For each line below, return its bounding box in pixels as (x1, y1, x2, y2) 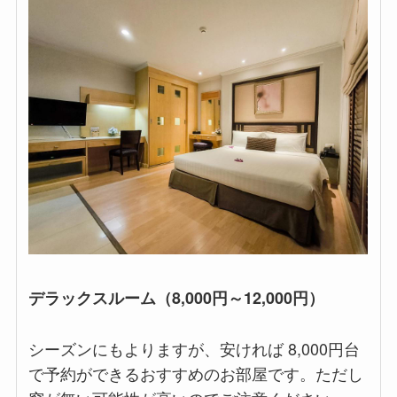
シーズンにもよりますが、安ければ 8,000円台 (28, 336, 361, 360)
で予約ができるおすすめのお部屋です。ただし (28, 361, 364, 385)
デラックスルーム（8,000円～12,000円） (28, 285, 325, 309)
